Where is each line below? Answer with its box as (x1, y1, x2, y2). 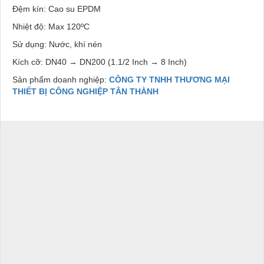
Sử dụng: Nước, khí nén (12, 39, 102, 49)
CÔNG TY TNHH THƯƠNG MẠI (109, 74, 230, 84)
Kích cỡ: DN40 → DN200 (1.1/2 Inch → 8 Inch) (12, 57, 187, 67)
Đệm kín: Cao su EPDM (12, 4, 101, 14)
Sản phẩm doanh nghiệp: (12, 74, 109, 84)
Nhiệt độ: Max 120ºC (12, 21, 90, 31)
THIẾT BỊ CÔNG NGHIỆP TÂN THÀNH (12, 86, 159, 96)
